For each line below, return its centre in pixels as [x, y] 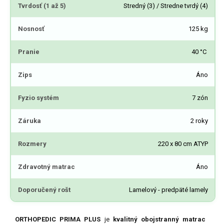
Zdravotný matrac [46, 167]
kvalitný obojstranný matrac [159, 219]
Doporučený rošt [44, 190]
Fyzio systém [38, 98]
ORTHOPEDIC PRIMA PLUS [58, 219]
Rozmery [32, 144]
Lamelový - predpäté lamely [168, 190]
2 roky [199, 121]
